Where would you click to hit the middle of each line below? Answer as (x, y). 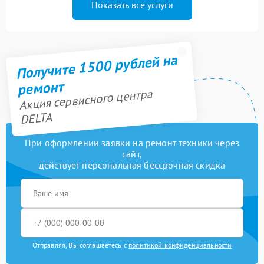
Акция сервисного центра (85, 100)
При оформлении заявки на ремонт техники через (132, 143)
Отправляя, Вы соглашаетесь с (80, 245)
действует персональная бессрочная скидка (132, 165)
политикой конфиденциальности (180, 245)
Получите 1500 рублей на (96, 67)
